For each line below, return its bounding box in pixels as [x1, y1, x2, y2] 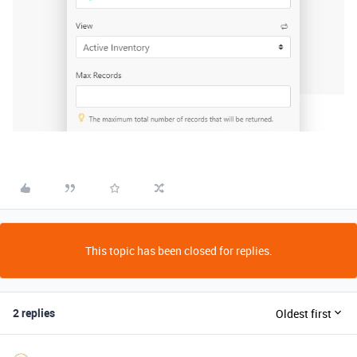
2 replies [13, 305, 55, 321]
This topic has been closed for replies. [84, 243, 273, 259]
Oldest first [276, 305, 331, 321]
